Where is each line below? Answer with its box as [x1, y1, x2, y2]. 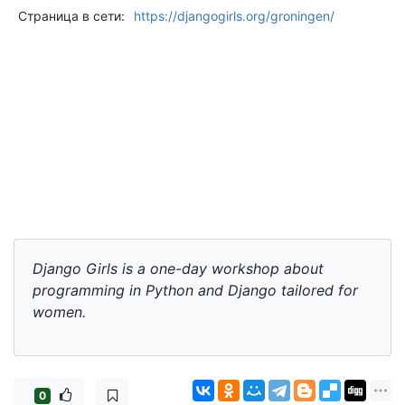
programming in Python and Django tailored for [33, 281, 358, 300]
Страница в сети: [17, 8, 125, 24]
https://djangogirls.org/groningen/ [133, 8, 334, 24]
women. [33, 303, 86, 322]
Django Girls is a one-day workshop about [33, 259, 324, 278]
